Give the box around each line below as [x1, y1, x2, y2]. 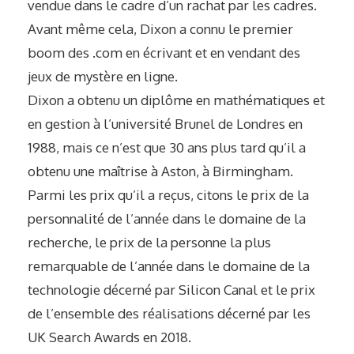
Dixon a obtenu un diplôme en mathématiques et [28, 91, 325, 108]
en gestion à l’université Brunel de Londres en [28, 115, 303, 132]
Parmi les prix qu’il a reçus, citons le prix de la [28, 186, 309, 203]
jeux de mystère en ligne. [28, 67, 178, 85]
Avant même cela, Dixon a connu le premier [28, 20, 293, 37]
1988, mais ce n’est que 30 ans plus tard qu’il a [28, 138, 306, 156]
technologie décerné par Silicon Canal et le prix [28, 281, 315, 298]
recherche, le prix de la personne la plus [28, 233, 271, 250]
